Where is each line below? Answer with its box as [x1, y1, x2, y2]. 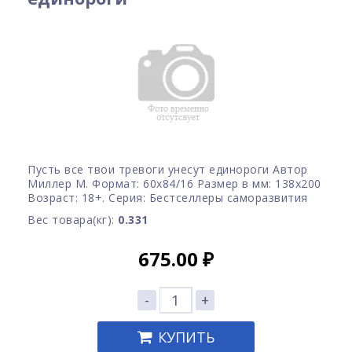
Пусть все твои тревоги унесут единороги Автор [27, 162, 308, 177]
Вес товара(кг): [27, 212, 118, 227]
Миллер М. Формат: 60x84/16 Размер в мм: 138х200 [27, 176, 321, 191]
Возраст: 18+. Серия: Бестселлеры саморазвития [27, 190, 308, 205]
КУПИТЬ [158, 328, 214, 346]
